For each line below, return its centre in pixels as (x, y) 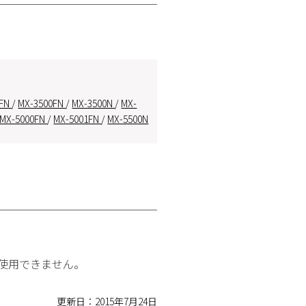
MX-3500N (94, 103)
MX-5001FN (78, 119)
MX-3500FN (42, 103)
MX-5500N (128, 119)
